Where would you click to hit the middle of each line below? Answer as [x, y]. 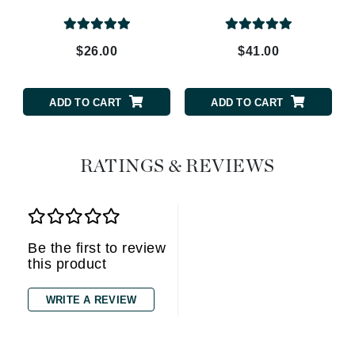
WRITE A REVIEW [91, 300]
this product [67, 264]
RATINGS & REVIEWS [177, 167]
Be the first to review [97, 248]
